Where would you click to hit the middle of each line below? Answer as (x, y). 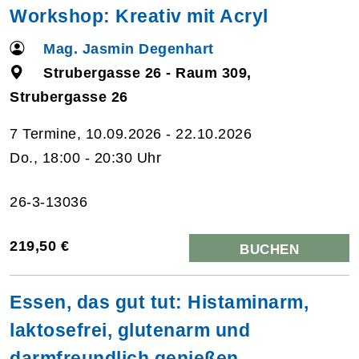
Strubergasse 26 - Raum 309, (147, 73)
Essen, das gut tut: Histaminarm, (159, 302)
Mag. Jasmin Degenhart (129, 48)
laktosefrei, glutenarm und (130, 330)
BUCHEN (269, 249)
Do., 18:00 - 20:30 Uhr (85, 157)
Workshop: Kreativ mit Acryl (139, 16)
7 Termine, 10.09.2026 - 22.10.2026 (131, 133)
